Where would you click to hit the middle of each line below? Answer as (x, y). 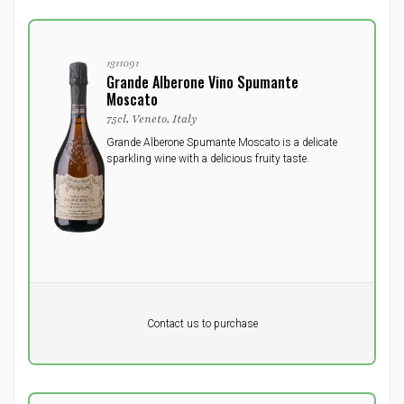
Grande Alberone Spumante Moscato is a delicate (222, 142)
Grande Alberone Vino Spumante (202, 82)
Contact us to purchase (202, 323)
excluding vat (84, 339)
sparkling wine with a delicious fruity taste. (208, 159)
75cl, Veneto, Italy (152, 119)
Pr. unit (69, 308)
